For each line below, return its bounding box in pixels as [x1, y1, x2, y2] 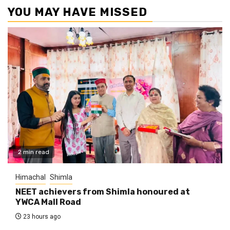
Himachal [15, 172, 46, 181]
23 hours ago [22, 213, 61, 220]
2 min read [18, 148, 49, 156]
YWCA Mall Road [15, 197, 81, 207]
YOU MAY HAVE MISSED [8, 5, 147, 19]
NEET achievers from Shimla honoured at [15, 186, 190, 197]
